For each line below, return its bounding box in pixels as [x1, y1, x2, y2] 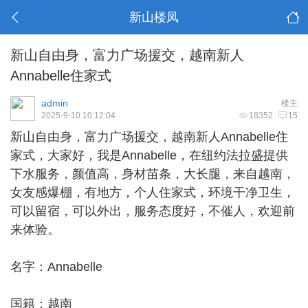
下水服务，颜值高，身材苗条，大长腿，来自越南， [10, 167, 295, 181]
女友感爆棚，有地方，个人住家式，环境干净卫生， [10, 186, 295, 199]
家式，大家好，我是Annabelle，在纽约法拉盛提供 [10, 148, 288, 162]
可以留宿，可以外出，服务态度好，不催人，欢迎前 [10, 204, 295, 218]
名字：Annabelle [10, 260, 102, 274]
